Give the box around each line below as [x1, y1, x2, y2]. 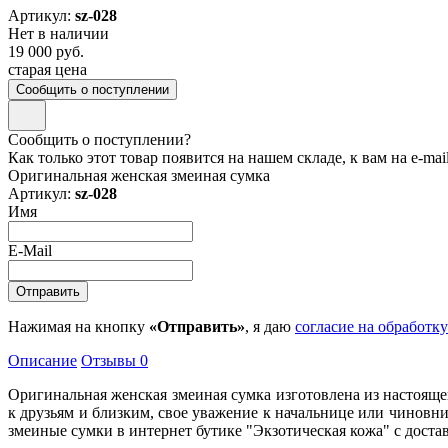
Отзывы [81, 351, 140, 369]
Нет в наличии [8, 24, 109, 42]
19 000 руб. [8, 42, 84, 60]
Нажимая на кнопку [8, 317, 149, 335]
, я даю [245, 317, 295, 335]
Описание [8, 351, 77, 369]
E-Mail [8, 241, 52, 259]
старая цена [8, 60, 87, 78]
